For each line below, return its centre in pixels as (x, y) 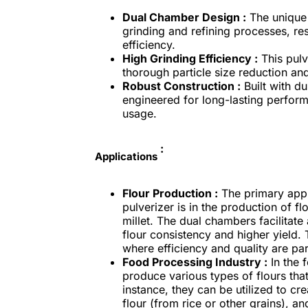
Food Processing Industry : (195, 262)
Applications (126, 157)
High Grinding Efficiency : (190, 58)
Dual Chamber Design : (184, 17)
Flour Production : (170, 193)
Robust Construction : (181, 86)
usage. (139, 113)
